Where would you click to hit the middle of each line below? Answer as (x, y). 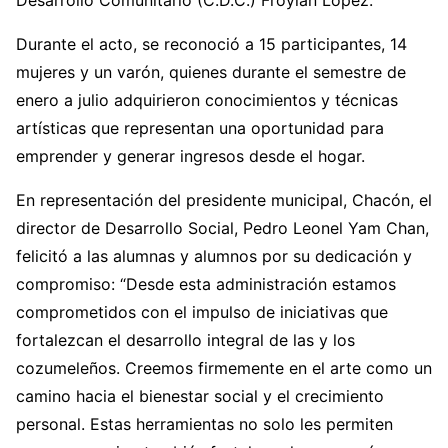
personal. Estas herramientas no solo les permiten (204, 424)
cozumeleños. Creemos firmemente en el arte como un (224, 368)
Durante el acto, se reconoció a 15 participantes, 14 (211, 44)
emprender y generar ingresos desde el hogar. (190, 156)
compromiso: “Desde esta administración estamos (206, 284)
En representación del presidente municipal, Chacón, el (224, 200)
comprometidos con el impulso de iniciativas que (202, 312)
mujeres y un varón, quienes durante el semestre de (211, 72)
